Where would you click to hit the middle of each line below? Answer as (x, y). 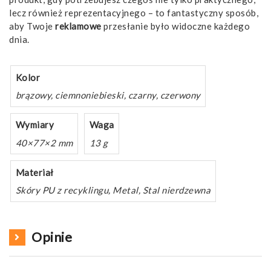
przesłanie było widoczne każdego (175, 26)
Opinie (52, 237)
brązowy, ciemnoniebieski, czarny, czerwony (108, 95)
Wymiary (34, 125)
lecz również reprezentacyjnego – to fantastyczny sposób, (134, 13)
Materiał (34, 172)
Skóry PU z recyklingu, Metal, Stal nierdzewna (113, 190)
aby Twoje (32, 26)
